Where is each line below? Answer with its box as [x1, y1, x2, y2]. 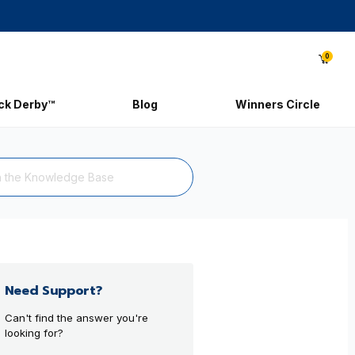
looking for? [4, 326, 63, 339]
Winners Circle [235, 97, 320, 111]
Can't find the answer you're [4, 311, 148, 324]
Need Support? [4, 281, 102, 301]
